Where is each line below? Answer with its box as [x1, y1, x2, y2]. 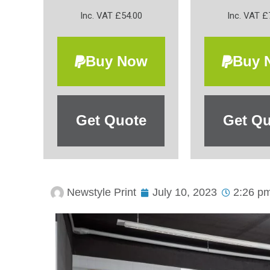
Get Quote [75, 112, 146, 129]
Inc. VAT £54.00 [80, 10, 142, 22]
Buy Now [85, 52, 148, 69]
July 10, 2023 [152, 186, 217, 199]
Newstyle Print [67, 186, 136, 199]
